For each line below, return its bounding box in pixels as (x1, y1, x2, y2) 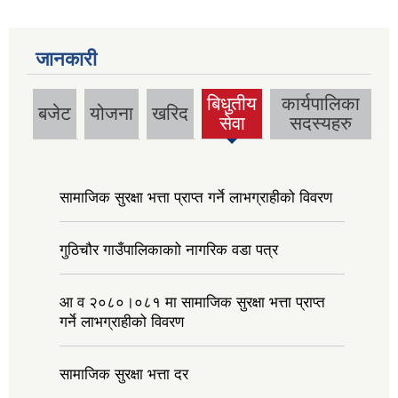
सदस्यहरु (290, 113, 352, 134)
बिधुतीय (207, 93, 257, 115)
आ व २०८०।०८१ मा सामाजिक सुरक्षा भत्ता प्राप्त (60, 293, 325, 311)
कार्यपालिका (282, 93, 360, 115)
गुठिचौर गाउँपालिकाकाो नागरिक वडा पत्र (60, 241, 278, 259)
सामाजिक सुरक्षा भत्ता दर (60, 365, 188, 383)
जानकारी (36, 48, 97, 71)
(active (204, 112, 261, 133)
